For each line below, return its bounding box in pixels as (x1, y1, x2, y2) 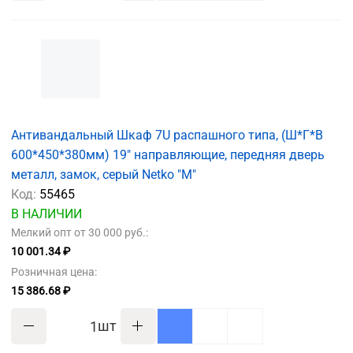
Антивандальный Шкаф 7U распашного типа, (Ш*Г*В (11, 128, 323, 143)
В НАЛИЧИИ (11, 206, 82, 221)
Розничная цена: (11, 266, 97, 278)
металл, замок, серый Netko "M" (11, 167, 196, 182)
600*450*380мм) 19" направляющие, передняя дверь (11, 147, 325, 162)
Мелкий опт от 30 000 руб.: (11, 226, 148, 239)
